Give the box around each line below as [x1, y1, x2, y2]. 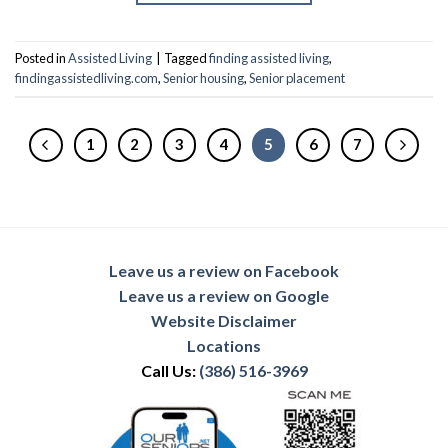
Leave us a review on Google [119, 285, 329, 305]
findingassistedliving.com [15, 70, 158, 87]
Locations [187, 335, 261, 355]
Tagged [164, 50, 209, 67]
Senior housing [163, 70, 244, 87]
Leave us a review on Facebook [109, 260, 339, 280]
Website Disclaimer [151, 310, 297, 330]
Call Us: [140, 360, 199, 380]
